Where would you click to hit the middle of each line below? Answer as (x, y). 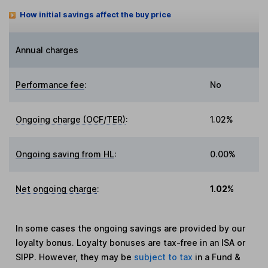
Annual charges (47, 50)
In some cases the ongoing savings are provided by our (131, 228)
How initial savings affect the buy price (95, 15)
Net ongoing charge (57, 188)
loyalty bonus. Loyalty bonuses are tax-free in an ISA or (131, 242)
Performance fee (50, 84)
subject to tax (165, 257)
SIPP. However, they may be (75, 257)
